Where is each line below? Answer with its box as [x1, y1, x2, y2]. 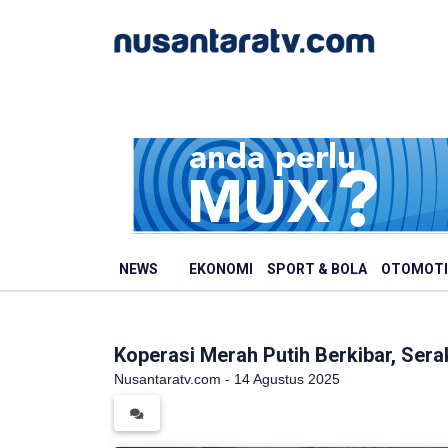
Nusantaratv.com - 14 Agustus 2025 [114, 371, 340, 387]
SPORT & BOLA [267, 261, 367, 277]
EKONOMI [189, 261, 253, 277]
